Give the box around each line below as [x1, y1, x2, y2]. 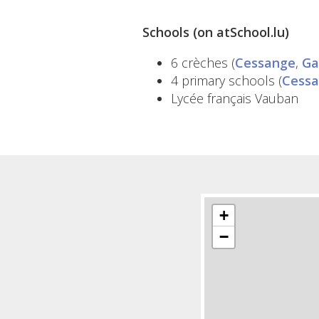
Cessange [234, 54, 296, 72]
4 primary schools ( [170, 72, 282, 90]
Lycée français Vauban [170, 90, 298, 108]
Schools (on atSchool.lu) [142, 23, 289, 41]
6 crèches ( [170, 54, 235, 72]
